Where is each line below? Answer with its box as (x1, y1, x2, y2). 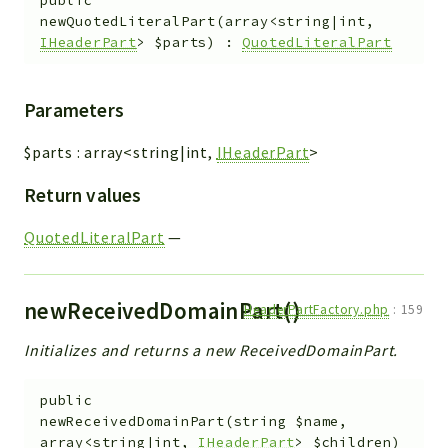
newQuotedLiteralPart (40, 13, 217, 31)
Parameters (24, 98, 124, 123)
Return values (24, 183, 142, 208)
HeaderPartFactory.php (244, 301, 390, 319)
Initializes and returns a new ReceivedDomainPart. (24, 340, 399, 361)
